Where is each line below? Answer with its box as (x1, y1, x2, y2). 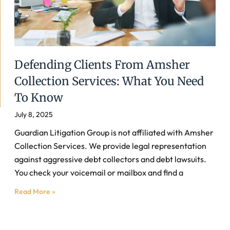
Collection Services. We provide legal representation (14, 141, 206, 151)
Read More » (14, 187, 55, 196)
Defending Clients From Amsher (14, 57, 190, 72)
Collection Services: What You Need (14, 74, 204, 88)
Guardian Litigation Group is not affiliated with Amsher (14, 127, 214, 138)
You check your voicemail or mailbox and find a (14, 167, 183, 178)
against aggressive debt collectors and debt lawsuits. (14, 154, 206, 164)
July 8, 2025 (14, 110, 53, 119)
